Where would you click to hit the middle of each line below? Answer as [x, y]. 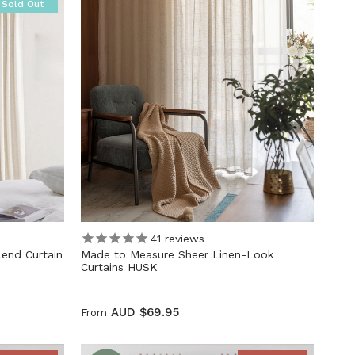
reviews [182, 238]
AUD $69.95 [145, 313]
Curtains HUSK [119, 267]
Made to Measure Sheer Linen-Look [177, 255]
